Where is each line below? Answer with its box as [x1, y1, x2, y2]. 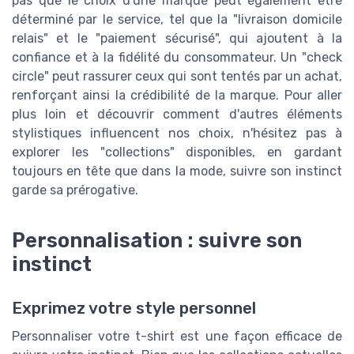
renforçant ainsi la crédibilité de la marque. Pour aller [12, 88, 342, 104]
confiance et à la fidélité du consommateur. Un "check [12, 50, 342, 66]
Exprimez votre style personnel [12, 299, 256, 318]
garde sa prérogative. [12, 183, 138, 198]
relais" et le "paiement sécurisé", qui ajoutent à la [12, 31, 342, 47]
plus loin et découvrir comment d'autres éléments [12, 107, 342, 122]
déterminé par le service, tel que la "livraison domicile [12, 12, 342, 28]
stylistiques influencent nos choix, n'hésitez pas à [12, 126, 342, 141]
